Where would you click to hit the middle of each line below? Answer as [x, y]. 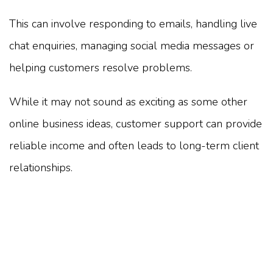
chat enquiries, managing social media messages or [132, 45]
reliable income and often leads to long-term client [134, 145]
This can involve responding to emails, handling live [133, 23]
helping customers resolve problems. [101, 67]
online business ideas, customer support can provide [136, 123]
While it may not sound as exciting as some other [128, 101]
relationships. [41, 167]
